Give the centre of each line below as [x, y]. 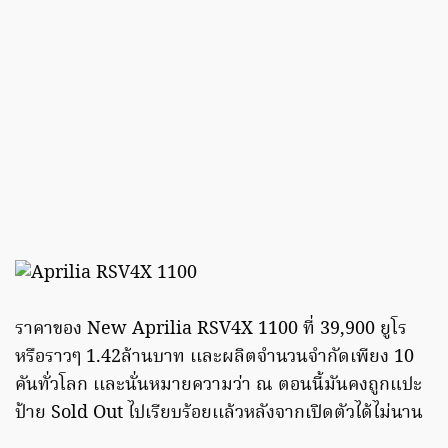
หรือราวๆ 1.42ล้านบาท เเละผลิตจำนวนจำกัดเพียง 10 [214, 358]
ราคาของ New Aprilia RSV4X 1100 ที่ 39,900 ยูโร [211, 330]
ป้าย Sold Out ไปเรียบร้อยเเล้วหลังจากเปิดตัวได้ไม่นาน [219, 414]
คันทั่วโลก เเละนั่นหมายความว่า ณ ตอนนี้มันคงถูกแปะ [218, 386]
